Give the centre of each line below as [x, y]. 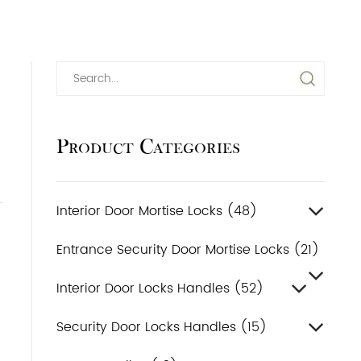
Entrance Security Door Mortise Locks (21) [187, 249]
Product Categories [148, 146]
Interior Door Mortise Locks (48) [156, 211]
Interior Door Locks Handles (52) [160, 288]
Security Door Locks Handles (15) [161, 327]
